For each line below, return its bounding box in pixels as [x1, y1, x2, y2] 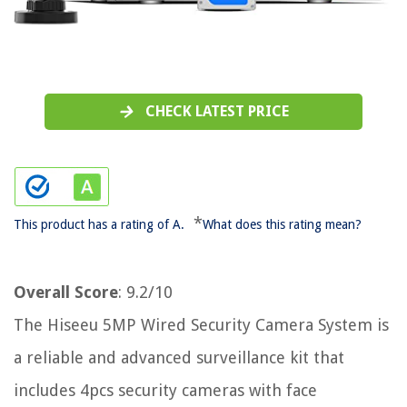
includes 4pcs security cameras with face [14, 381, 317, 401]
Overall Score [14, 283, 118, 303]
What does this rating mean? [203, 217, 362, 233]
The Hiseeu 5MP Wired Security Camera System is [14, 315, 389, 335]
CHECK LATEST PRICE [144, 103, 289, 121]
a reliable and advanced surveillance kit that [14, 348, 344, 368]
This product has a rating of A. [14, 217, 184, 233]
